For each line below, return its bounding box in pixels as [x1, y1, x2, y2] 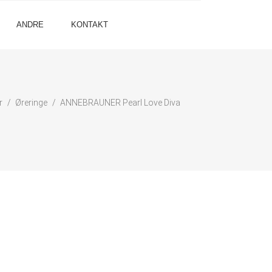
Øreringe [15, 98, 47, 107]
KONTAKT [71, 20, 108, 29]
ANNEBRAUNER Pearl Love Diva [59, 98, 180, 107]
